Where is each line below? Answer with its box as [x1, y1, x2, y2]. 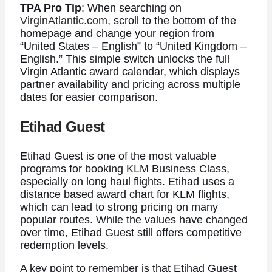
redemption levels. [19, 239, 109, 251]
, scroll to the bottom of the [107, 14, 236, 27]
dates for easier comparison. [19, 90, 158, 103]
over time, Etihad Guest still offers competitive [19, 226, 242, 239]
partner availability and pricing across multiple [19, 78, 240, 90]
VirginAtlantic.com [19, 14, 107, 27]
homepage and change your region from [19, 27, 214, 39]
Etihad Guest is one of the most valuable [19, 149, 216, 162]
